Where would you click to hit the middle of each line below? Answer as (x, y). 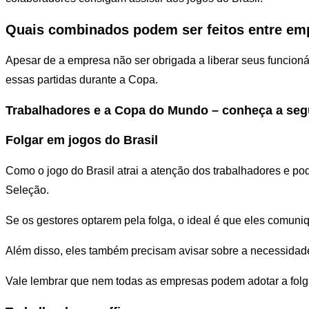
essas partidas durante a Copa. (82, 79)
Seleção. (27, 190)
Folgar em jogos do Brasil (82, 140)
